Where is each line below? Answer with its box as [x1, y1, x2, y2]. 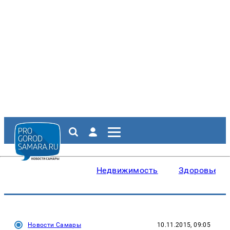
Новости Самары [28, 221, 82, 228]
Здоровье [178, 165, 218, 175]
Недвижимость [97, 165, 158, 175]
